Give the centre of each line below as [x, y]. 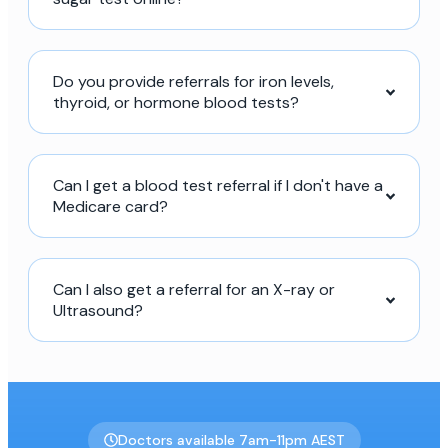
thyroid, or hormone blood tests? [176, 103]
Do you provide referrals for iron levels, [193, 82]
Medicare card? [110, 207]
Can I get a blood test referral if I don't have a [218, 186]
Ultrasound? [98, 311]
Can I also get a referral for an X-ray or [194, 290]
